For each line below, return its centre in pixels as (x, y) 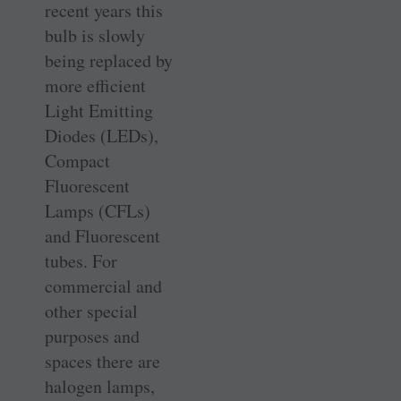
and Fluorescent (102, 235)
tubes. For (81, 260)
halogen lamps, (100, 386)
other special (91, 311)
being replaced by (109, 60)
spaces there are (102, 361)
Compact (77, 160)
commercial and (103, 286)
